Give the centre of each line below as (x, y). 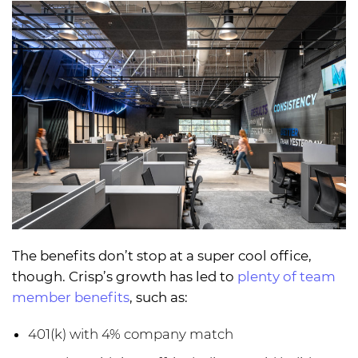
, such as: (159, 297)
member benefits (71, 297)
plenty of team (286, 276)
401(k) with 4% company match (131, 334)
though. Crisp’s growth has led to (125, 276)
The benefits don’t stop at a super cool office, (162, 255)
